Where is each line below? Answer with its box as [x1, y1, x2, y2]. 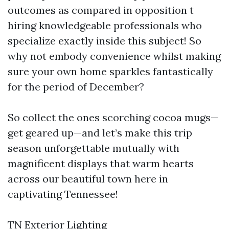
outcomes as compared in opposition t [8, 3, 194, 16]
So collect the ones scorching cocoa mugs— [8, 110, 219, 124]
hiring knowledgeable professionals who [8, 18, 202, 32]
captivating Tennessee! [8, 187, 118, 200]
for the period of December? [8, 80, 144, 93]
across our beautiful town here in [8, 172, 168, 185]
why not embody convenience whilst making [8, 49, 221, 62]
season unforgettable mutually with [8, 141, 179, 154]
